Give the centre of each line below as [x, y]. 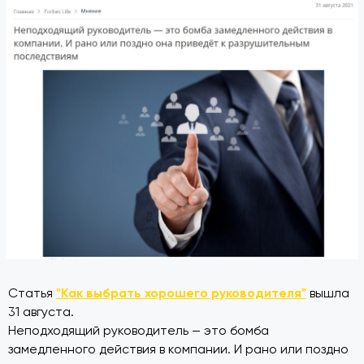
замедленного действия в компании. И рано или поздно [178, 350]
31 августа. [43, 312]
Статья [32, 294]
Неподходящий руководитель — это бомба [139, 331]
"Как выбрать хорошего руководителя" [181, 293]
